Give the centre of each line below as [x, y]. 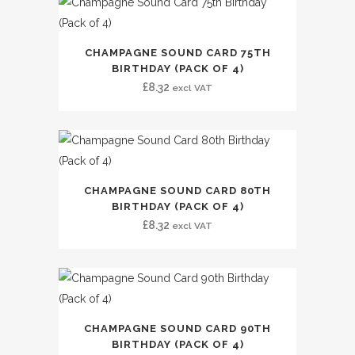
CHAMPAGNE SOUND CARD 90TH [177, 328]
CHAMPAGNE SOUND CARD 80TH [177, 191]
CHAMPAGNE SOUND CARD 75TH [177, 53]
